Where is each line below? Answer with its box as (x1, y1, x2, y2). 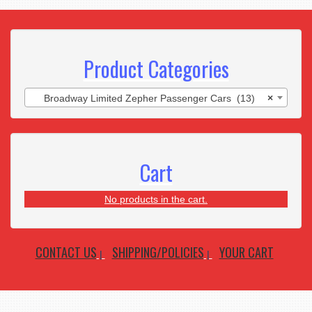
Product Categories (83, 53, 229, 85)
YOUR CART (219, 243, 274, 262)
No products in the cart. (104, 194, 208, 205)
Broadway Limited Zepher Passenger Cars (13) (43, 93, 255, 104)
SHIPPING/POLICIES (111, 243, 204, 262)
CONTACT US (35, 243, 97, 262)
